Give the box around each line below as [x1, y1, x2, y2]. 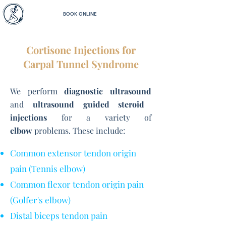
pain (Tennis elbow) [10, 163, 85, 174]
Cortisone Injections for [26, 43, 136, 56]
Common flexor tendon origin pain [10, 179, 144, 190]
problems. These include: [32, 125, 125, 136]
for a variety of [47, 112, 151, 123]
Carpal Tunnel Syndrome [23, 57, 139, 71]
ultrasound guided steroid [32, 99, 145, 109]
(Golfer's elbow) [10, 194, 71, 205]
